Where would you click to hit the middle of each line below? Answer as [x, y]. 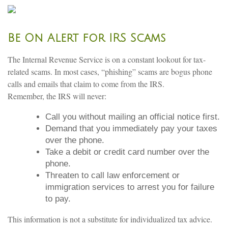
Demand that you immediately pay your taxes [131, 128]
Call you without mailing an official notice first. [133, 117]
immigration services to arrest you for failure [130, 187]
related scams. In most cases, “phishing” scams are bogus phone [110, 71]
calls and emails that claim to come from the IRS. [87, 83]
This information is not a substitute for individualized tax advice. [110, 219]
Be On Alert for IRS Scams [87, 38]
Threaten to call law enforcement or [112, 175]
